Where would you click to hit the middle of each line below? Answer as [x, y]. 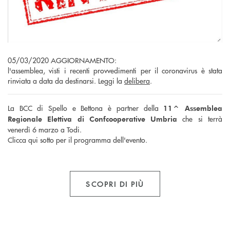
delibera [137, 80]
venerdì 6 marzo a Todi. [45, 129]
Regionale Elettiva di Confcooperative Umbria [93, 119]
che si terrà [200, 118]
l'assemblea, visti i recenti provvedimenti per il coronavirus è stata [115, 70]
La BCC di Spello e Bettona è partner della [86, 108]
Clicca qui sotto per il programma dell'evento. [78, 139]
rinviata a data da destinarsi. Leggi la [66, 80]
